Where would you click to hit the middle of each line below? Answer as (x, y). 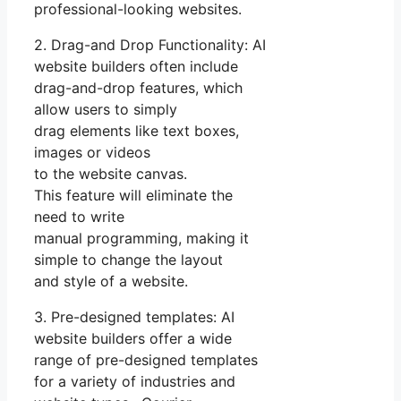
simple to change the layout (128, 259)
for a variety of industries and (135, 381)
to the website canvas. (111, 173)
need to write (79, 216)
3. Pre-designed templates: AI (134, 316)
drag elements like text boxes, (137, 130)
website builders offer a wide (133, 338)
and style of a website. (111, 281)
